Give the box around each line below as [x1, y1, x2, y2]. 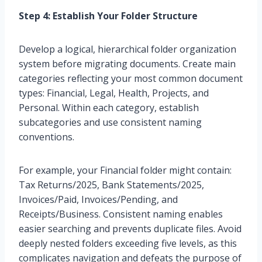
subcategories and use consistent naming [19, 115, 202, 129]
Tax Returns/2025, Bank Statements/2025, [19, 178, 204, 191]
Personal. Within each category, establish [19, 101, 199, 114]
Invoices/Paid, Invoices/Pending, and [19, 192, 178, 206]
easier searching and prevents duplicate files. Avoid [19, 222, 242, 235]
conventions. [19, 130, 74, 143]
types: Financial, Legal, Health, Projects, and [19, 86, 209, 99]
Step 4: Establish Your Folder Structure [19, 9, 198, 22]
